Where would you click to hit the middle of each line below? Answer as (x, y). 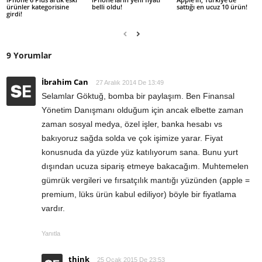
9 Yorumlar (29, 56)
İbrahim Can (65, 82)
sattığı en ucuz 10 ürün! (212, 7)
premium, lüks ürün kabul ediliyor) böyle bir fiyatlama (139, 194)
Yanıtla (51, 234)
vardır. (53, 208)
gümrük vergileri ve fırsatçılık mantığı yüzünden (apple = (146, 180)
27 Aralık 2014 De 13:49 (130, 83)
